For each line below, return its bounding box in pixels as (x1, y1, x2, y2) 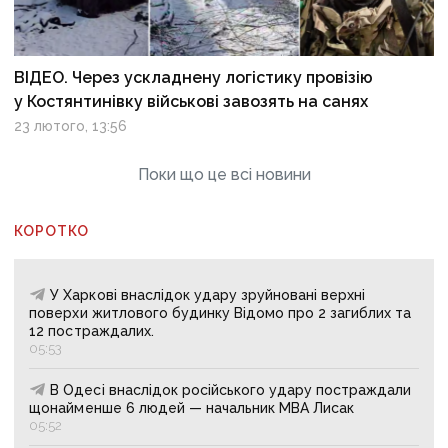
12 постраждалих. (29, 322, 154, 339)
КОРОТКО (14, 222, 90, 239)
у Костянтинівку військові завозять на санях (14, 91, 369, 111)
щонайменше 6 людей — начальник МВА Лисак (29, 399, 355, 416)
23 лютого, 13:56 (14, 117, 128, 134)
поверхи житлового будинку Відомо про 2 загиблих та (29, 304, 412, 321)
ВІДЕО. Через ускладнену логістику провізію (14, 67, 374, 87)
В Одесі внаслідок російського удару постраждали (50, 381, 412, 398)
